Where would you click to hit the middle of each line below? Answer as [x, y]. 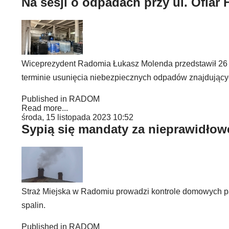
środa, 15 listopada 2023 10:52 [77, 117]
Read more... [45, 108]
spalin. [33, 205]
